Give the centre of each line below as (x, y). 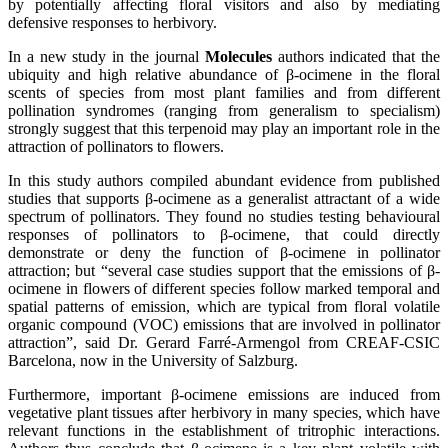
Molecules (238, 56)
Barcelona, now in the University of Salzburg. (153, 360)
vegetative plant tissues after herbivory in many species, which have (224, 412)
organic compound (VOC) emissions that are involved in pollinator (224, 324)
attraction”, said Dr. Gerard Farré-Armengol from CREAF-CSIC (224, 342)
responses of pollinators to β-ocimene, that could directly (224, 234)
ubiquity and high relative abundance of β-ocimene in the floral (224, 74)
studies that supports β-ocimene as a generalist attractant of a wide (224, 198)
